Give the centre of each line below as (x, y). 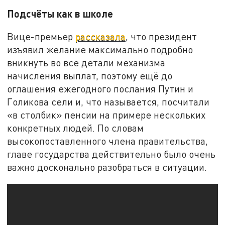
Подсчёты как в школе (60, 13)
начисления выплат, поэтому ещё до (90, 76)
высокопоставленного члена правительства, (108, 141)
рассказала (101, 37)
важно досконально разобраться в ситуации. (107, 167)
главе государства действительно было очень (111, 154)
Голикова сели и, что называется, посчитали (108, 102)
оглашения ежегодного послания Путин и (100, 89)
